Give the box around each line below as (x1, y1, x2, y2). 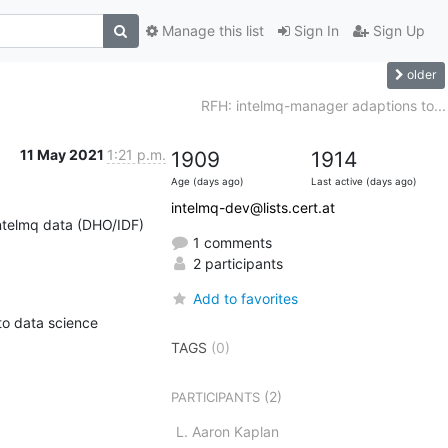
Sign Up (368, 22, 425, 40)
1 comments (188, 233, 272, 251)
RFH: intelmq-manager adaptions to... (200, 96, 446, 114)
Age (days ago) (170, 175, 244, 187)
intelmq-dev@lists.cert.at (170, 198, 335, 216)
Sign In (289, 22, 339, 40)
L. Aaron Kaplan (175, 422, 279, 440)
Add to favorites (192, 289, 298, 307)
